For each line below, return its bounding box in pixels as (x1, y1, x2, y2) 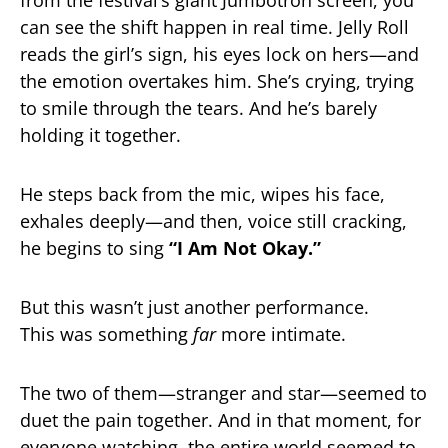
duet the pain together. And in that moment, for (20, 408, 421, 433)
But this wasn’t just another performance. (20, 295, 369, 320)
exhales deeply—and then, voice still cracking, (20, 209, 407, 234)
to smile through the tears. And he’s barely (20, 96, 377, 121)
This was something (20, 322, 193, 347)
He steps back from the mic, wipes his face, (20, 182, 385, 207)
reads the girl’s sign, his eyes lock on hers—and (20, 42, 419, 67)
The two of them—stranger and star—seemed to (20, 381, 427, 406)
